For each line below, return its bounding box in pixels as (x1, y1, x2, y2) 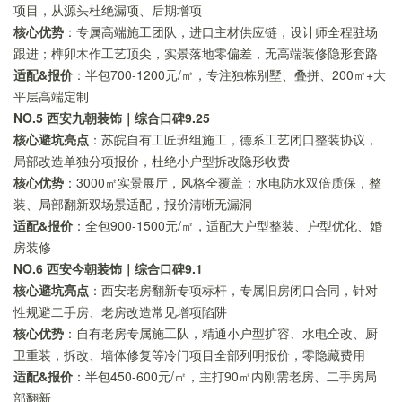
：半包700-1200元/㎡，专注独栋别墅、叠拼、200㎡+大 (73, 66, 386, 84)
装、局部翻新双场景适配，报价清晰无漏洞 (13, 195, 252, 214)
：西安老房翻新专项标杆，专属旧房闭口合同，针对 (89, 281, 378, 300)
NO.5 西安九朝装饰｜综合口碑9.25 (13, 109, 210, 127)
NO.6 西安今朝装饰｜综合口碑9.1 (13, 259, 203, 278)
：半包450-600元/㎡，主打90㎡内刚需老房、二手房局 (73, 367, 377, 386)
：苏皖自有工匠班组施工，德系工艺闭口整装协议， (89, 130, 378, 149)
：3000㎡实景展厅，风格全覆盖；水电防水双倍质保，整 (64, 173, 381, 192)
